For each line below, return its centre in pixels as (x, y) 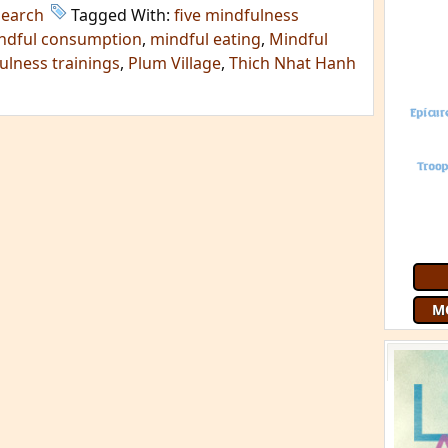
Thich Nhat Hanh (292, 63)
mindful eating (205, 39)
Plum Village (174, 63)
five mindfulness (236, 15)
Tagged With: (122, 15)
